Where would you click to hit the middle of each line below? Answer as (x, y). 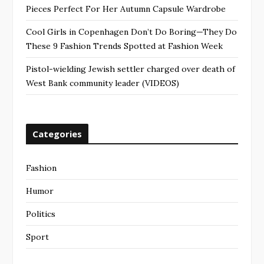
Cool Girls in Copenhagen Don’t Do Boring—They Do (131, 32)
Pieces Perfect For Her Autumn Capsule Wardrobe (126, 9)
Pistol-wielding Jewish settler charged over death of (131, 69)
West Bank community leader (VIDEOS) (103, 83)
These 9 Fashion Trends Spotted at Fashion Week (124, 46)
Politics (41, 214)
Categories (57, 134)
